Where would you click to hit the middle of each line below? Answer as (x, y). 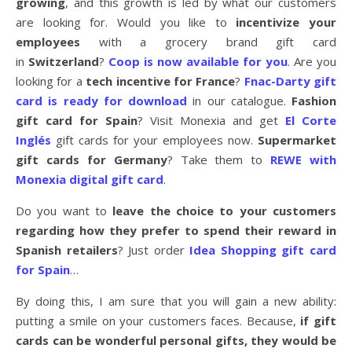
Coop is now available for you (198, 62)
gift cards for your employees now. (157, 140)
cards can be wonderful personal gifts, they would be (176, 341)
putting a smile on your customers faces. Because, (158, 321)
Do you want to (64, 211)
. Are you (312, 62)
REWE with (303, 160)
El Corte (311, 121)
